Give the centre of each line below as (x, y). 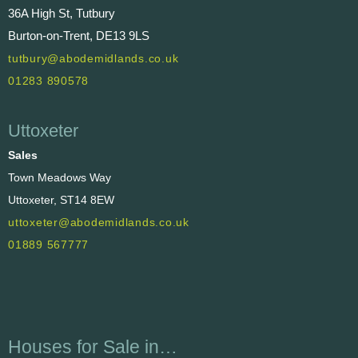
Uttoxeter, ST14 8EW (61, 199)
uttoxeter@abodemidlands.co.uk (99, 222)
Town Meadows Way (60, 177)
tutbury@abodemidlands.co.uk (93, 59)
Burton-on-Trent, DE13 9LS (79, 36)
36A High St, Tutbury (62, 14)
